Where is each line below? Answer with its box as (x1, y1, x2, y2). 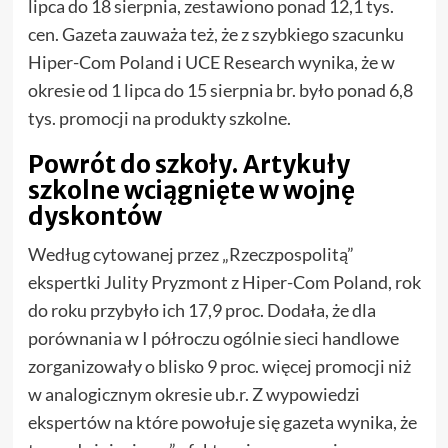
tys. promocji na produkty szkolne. (27, 106, 291, 129)
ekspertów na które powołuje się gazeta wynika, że (27, 410, 417, 433)
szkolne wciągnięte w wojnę (27, 174, 355, 206)
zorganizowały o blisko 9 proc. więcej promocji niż (27, 354, 411, 377)
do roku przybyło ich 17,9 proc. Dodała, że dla (27, 298, 376, 321)
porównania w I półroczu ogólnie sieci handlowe (27, 326, 399, 349)
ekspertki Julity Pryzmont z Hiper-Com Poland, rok (27, 270, 421, 293)
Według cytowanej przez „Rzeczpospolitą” (27, 242, 354, 265)
